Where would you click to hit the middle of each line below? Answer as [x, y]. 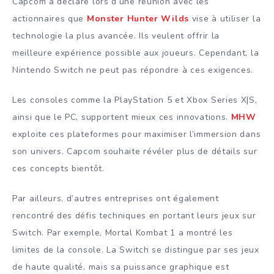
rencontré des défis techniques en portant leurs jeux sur [134, 215]
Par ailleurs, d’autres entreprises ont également [116, 198]
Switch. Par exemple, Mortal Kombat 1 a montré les [123, 232]
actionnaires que [50, 19]
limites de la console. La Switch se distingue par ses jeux [136, 250]
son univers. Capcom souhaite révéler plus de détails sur [135, 151]
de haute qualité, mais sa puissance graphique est [121, 267]
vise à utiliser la [225, 19]
